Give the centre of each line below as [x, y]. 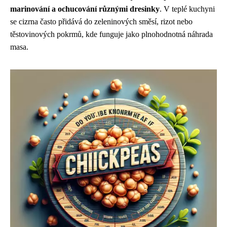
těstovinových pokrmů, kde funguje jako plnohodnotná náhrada [111, 34]
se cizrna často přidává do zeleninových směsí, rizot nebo [101, 22]
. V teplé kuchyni [187, 9]
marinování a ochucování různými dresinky [85, 9]
